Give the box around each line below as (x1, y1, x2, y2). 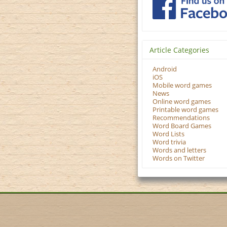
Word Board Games (153, 122, 211, 131)
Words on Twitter (153, 154, 205, 163)
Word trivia (153, 138, 186, 147)
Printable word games (153, 105, 218, 115)
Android (153, 65, 177, 74)
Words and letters (153, 146, 206, 155)
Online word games (153, 97, 211, 106)
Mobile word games (153, 81, 212, 90)
